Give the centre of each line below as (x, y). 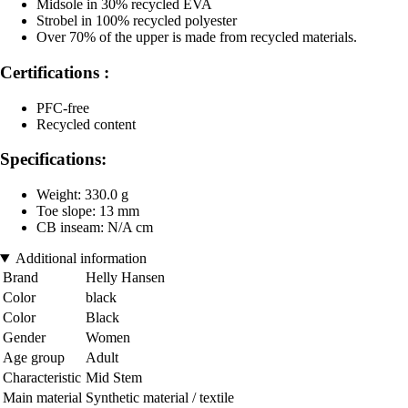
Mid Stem (114, 378)
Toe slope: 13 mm (88, 211)
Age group (34, 358)
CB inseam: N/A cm (95, 228)
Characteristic (42, 378)
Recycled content (86, 124)
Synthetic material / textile (160, 398)
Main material (42, 398)
